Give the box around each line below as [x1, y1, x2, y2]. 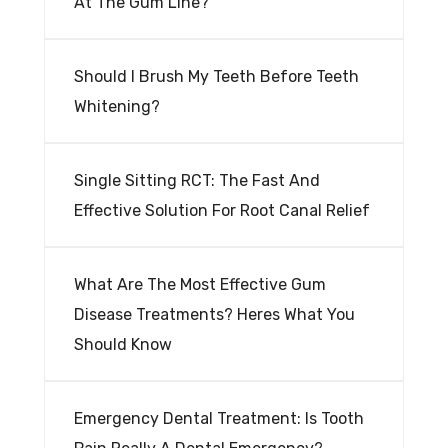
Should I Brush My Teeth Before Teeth [74, 67, 359, 86]
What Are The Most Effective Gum [74, 275, 326, 294]
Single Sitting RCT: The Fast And [74, 171, 320, 190]
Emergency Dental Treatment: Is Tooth [74, 409, 364, 428]
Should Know [74, 335, 172, 354]
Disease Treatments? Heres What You [74, 305, 355, 324]
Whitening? [74, 97, 160, 116]
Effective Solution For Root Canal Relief [74, 201, 370, 220]
